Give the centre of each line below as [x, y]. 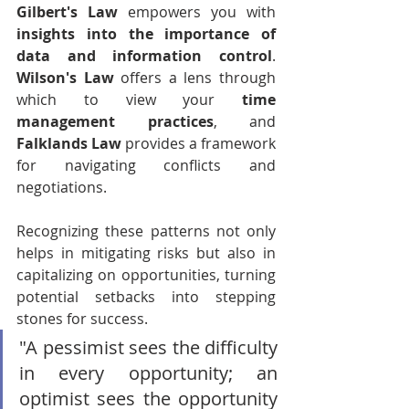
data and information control [144, 56]
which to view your [129, 100]
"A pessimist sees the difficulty [148, 347]
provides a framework [199, 143]
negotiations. [62, 187]
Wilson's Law [65, 78]
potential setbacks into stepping [146, 297]
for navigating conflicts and [146, 165]
